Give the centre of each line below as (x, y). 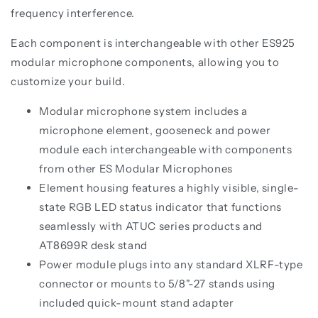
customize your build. (68, 82)
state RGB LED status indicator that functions (161, 207)
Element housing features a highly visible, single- (170, 188)
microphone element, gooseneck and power (155, 131)
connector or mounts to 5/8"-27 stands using (157, 284)
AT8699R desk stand (93, 246)
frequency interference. (73, 13)
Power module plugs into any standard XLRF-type (171, 265)
